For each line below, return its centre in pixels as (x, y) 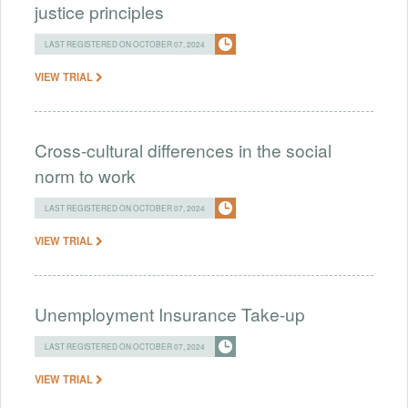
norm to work (85, 175)
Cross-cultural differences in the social (183, 149)
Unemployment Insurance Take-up (170, 313)
